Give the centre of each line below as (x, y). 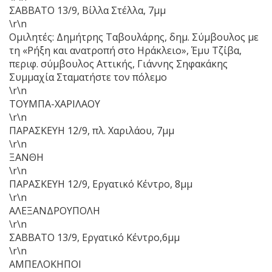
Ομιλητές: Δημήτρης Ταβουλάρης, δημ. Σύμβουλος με (134, 37)
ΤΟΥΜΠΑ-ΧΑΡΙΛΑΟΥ (55, 104)
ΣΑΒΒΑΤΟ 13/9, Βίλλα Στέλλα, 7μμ (87, 10)
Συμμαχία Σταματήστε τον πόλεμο (88, 77)
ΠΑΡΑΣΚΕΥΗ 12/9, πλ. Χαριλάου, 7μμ (92, 130)
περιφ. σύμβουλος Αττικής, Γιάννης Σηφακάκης (118, 63)
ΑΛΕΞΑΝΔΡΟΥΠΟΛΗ (55, 210)
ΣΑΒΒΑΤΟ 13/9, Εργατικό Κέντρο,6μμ (94, 237)
